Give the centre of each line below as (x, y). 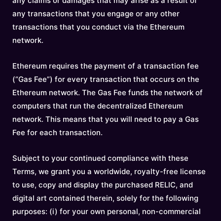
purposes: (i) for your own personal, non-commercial (107, 211)
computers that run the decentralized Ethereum (98, 106)
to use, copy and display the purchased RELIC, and (103, 185)
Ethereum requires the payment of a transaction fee (106, 66)
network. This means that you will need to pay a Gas (106, 119)
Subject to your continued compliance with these (100, 158)
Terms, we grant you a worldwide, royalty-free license (109, 171)
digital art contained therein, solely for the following (105, 198)
